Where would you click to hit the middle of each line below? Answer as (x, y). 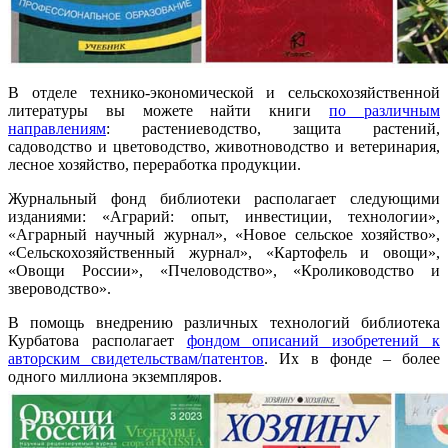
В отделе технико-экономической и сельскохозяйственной (224, 92)
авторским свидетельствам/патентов (136, 358)
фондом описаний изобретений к (313, 340)
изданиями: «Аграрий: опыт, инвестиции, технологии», (224, 216)
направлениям (57, 128)
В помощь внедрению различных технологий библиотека (224, 322)
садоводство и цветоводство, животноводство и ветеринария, (224, 146)
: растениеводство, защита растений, (273, 128)
